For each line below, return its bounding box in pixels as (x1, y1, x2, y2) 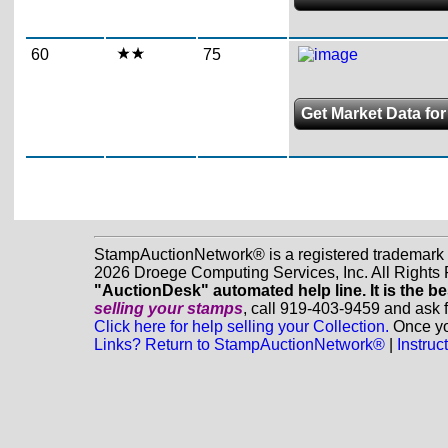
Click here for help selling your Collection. (93, 318, 389, 335)
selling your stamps (93, 300, 243, 317)
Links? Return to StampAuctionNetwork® (93, 336, 385, 353)
